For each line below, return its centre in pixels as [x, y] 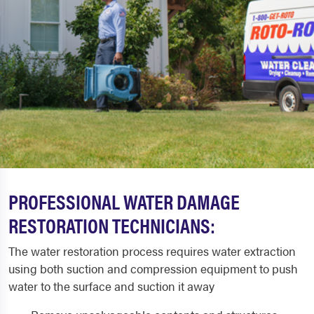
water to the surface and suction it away [111, 286]
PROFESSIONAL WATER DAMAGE [124, 201]
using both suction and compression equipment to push [153, 268]
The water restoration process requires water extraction [152, 251]
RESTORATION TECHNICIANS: [112, 225]
